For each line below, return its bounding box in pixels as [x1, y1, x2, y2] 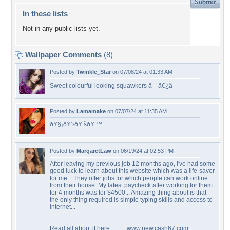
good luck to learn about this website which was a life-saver [50, 167, 215, 175]
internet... [50, 203, 75, 210]
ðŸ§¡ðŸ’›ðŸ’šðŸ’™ [50, 121, 102, 128]
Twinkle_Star [76, 69, 111, 75]
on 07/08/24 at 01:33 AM [111, 69, 172, 75]
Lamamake [76, 108, 106, 114]
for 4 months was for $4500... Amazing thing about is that [50, 189, 206, 196]
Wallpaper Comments [23, 50, 104, 59]
